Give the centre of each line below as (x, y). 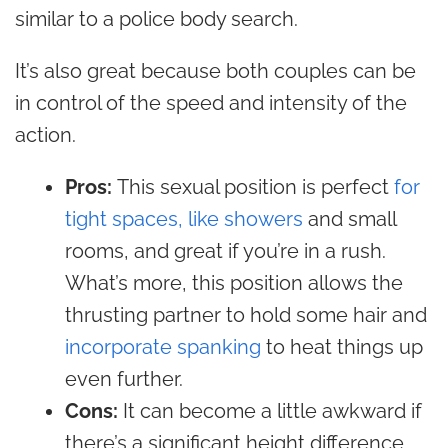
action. (45, 135)
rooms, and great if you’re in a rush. (225, 251)
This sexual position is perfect (255, 187)
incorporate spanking (163, 347)
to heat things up (342, 347)
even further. (124, 379)
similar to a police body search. (156, 19)
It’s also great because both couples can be (215, 71)
